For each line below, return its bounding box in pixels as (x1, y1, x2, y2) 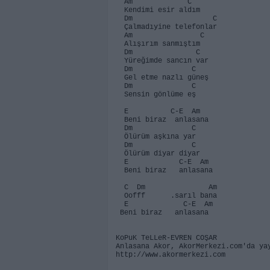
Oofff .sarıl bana (116, 192, 217, 200)
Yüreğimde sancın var (116, 57, 209, 65)
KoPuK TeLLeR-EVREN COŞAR (116, 234, 217, 242)
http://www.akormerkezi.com (116, 251, 225, 259)
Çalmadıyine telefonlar (116, 23, 217, 31)
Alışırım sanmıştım (116, 40, 200, 48)
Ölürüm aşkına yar (116, 133, 196, 141)
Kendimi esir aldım (116, 6, 200, 14)
